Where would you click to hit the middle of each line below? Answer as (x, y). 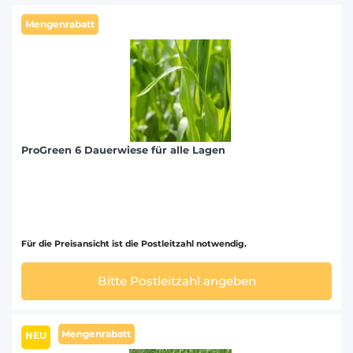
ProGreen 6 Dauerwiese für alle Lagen (123, 150)
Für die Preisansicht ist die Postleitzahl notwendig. (134, 243)
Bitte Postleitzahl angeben (176, 281)
